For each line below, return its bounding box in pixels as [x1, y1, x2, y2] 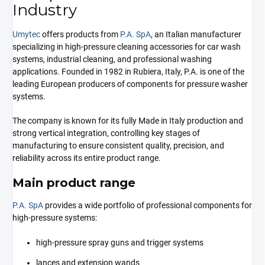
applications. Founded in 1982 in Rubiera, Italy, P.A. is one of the [12, 67, 244, 77]
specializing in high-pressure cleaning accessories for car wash [12, 42, 241, 52]
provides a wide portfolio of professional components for [43, 200, 252, 210]
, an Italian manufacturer [151, 30, 241, 40]
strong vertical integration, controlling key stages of [12, 128, 200, 138]
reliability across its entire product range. [12, 153, 161, 163]
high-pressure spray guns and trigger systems [36, 237, 203, 247]
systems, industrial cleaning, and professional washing [12, 54, 212, 64]
